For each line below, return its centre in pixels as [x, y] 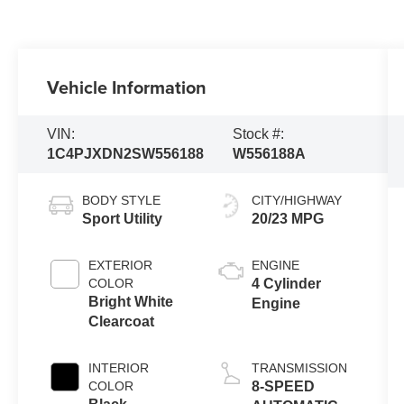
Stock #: [258, 134]
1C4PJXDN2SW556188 [126, 154]
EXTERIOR [121, 266]
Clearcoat [122, 322]
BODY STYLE [122, 201]
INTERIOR [119, 368]
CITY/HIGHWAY [296, 201]
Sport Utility [123, 219]
